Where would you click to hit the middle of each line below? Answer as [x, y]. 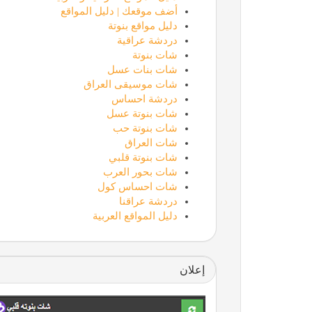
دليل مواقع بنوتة [142, 25]
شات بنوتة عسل [142, 113]
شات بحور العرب [140, 172]
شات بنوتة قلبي [143, 157]
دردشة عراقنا [148, 201]
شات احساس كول [137, 186]
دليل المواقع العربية [135, 216]
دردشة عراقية [147, 40]
